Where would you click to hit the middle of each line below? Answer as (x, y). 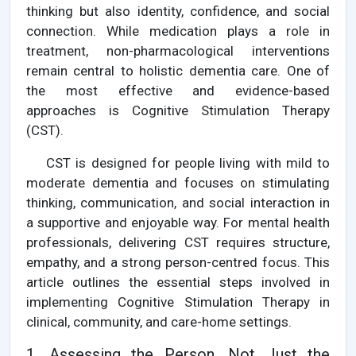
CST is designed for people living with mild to (188, 163)
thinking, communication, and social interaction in (178, 203)
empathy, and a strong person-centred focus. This (178, 263)
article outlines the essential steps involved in (178, 282)
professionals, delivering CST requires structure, (178, 243)
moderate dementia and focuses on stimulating (178, 183)
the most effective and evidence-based (178, 91)
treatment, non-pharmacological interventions (178, 51)
